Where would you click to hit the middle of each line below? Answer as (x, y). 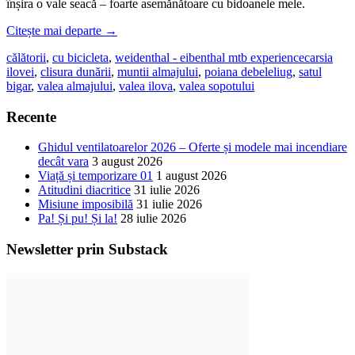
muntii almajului (158, 72)
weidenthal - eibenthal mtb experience (210, 58)
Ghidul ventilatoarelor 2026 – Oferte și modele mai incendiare (193, 147)
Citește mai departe (55, 31)
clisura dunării (76, 72)
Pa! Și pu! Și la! (78, 219)
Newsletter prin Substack (87, 250)
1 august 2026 (191, 176)
